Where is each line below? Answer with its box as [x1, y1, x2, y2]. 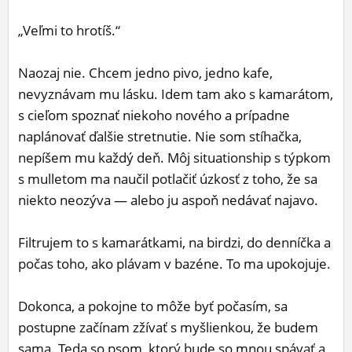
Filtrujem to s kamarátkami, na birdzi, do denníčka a [18, 233, 331, 252]
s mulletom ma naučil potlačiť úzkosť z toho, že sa [18, 170, 317, 189]
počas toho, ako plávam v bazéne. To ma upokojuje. [18, 255, 331, 273]
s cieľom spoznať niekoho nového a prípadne [18, 106, 290, 125]
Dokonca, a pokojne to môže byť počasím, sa [18, 297, 288, 316]
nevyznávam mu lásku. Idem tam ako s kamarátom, [18, 85, 333, 104]
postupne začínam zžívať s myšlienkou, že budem [18, 318, 318, 337]
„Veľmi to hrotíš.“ [18, 21, 120, 40]
